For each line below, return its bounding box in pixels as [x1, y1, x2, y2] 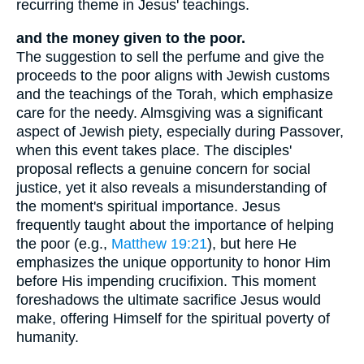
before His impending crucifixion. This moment [16, 272, 316, 289]
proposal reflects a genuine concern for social [16, 160, 310, 177]
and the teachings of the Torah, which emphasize [16, 85, 333, 102]
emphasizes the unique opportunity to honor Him [16, 253, 331, 271]
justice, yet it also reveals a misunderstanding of [16, 179, 327, 196]
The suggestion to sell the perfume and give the [16, 48, 324, 65]
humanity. [16, 328, 79, 345]
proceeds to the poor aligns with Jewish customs [16, 67, 330, 84]
